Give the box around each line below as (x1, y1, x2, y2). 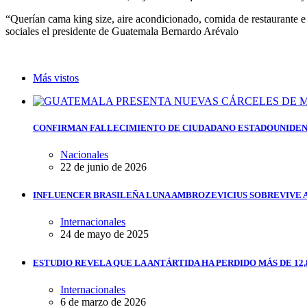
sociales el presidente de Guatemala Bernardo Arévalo (5, 25, 238, 37)
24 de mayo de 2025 (60, 228, 149, 241)
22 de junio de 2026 (60, 161, 147, 173)
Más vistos (33, 71, 79, 84)
